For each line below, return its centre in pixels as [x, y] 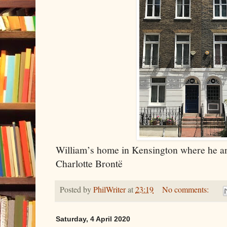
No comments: [186, 190]
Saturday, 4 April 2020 [93, 219]
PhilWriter [109, 190]
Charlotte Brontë [91, 163]
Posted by [77, 190]
